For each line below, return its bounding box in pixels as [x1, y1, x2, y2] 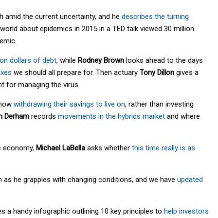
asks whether [85, 143, 132, 152]
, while [56, 55, 78, 65]
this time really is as [132, 143, 195, 152]
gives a [174, 68, 199, 77]
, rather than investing [125, 99, 194, 109]
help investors [164, 206, 209, 216]
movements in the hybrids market [58, 111, 165, 121]
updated [177, 175, 203, 184]
